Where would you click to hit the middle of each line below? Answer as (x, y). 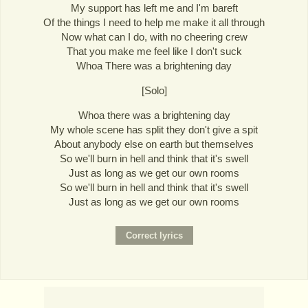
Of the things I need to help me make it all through (154, 22)
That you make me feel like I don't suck (154, 51)
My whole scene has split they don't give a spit (154, 130)
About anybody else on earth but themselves (154, 144)
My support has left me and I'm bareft (154, 8)
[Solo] (154, 91)
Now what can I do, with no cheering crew (154, 37)
